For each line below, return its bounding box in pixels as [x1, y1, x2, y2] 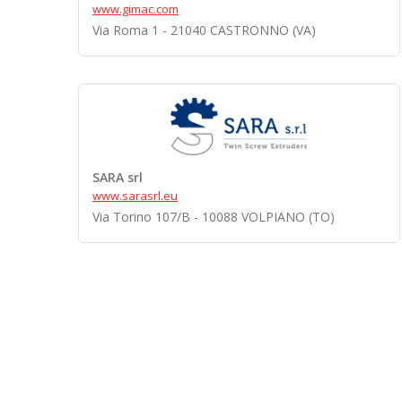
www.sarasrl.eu [92, 188, 178, 204]
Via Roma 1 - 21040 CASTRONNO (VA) [92, 22, 316, 39]
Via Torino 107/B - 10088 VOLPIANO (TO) [92, 208, 335, 225]
